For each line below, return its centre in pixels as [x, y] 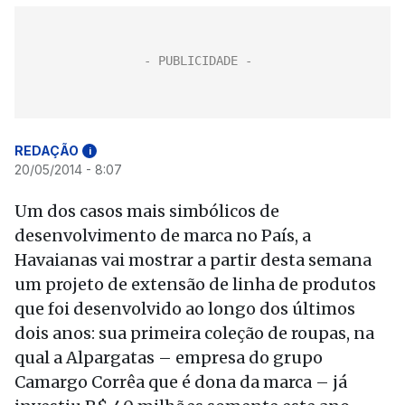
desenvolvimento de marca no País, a [163, 235]
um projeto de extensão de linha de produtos [195, 284]
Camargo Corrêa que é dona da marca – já [181, 382]
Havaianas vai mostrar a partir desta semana [193, 260]
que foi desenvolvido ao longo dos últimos [185, 309]
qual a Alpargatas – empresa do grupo [169, 358]
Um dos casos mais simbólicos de [147, 211]
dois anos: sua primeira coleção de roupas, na [194, 333]
